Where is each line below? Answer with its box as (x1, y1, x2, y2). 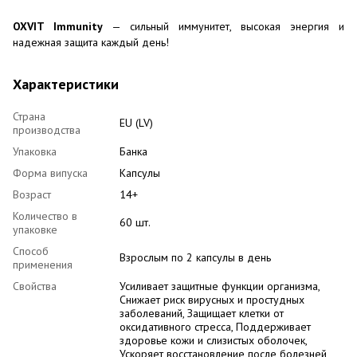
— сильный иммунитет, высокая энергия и (103, 18, 344, 33)
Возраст (13, 186, 51, 202)
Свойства (13, 278, 57, 293)
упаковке (13, 222, 57, 237)
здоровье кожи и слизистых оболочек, (120, 332, 307, 347)
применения (13, 257, 73, 272)
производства (13, 122, 80, 137)
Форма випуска (13, 165, 88, 180)
